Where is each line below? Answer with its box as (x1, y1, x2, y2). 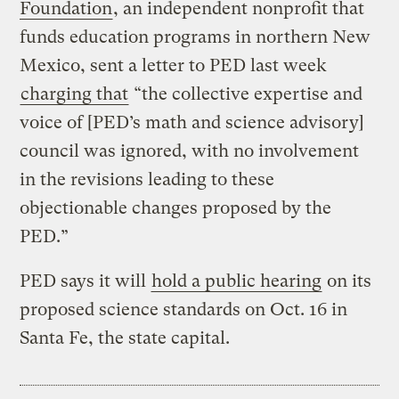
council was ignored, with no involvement (20, 141, 360, 162)
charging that (20, 84, 129, 105)
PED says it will (20, 271, 151, 292)
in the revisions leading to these (20, 169, 275, 191)
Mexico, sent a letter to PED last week (20, 55, 328, 77)
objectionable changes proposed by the (20, 198, 332, 219)
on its (322, 271, 372, 292)
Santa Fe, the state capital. (20, 328, 231, 349)
